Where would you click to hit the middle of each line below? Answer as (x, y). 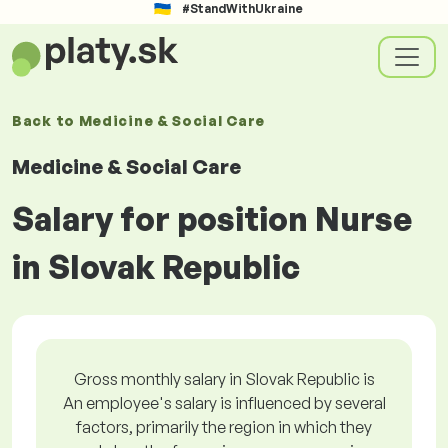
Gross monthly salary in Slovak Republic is (224, 379)
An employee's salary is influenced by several (224, 403)
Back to (45, 120)
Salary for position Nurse (212, 219)
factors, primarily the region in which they (224, 427)
